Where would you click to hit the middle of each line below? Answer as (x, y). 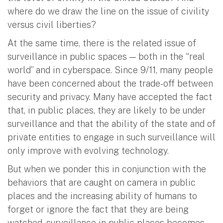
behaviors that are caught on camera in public (102, 182)
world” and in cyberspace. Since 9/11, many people (110, 70)
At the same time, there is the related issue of (102, 43)
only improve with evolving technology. (88, 150)
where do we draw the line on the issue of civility (108, 11)
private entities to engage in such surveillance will (111, 137)
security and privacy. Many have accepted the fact (110, 97)
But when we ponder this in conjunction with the (107, 169)
